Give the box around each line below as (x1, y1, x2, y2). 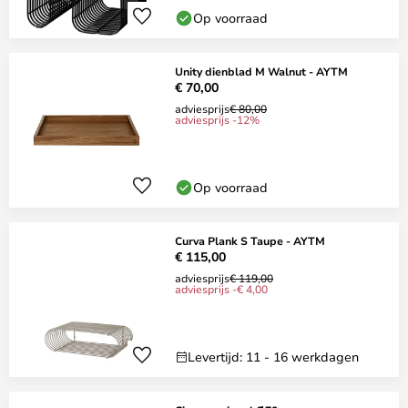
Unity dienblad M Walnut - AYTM (175, 64, 348, 78)
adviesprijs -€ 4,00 (175, 281, 268, 296)
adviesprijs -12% (175, 112, 260, 127)
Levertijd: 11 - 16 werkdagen (188, 348, 359, 365)
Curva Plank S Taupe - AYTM (175, 233, 325, 248)
